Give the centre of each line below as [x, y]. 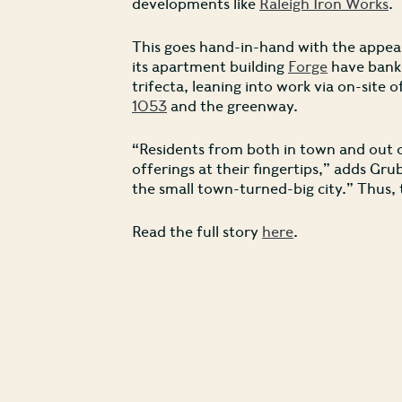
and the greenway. [232, 106]
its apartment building [210, 66]
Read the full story [197, 232]
